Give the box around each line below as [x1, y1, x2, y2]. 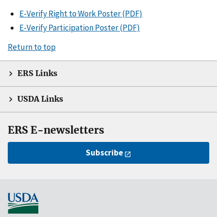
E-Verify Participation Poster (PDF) [19, 22, 140, 33]
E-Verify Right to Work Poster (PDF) [19, 8, 142, 19]
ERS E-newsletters [8, 124, 104, 137]
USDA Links [17, 94, 63, 104]
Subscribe [86, 147, 124, 158]
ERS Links [17, 69, 57, 78]
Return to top [8, 42, 56, 53]
